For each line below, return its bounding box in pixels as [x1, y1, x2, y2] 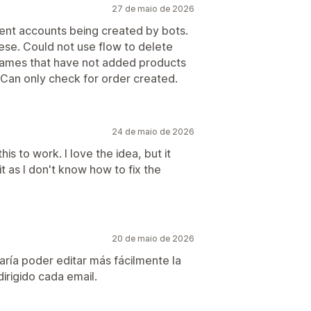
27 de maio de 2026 [112, 3, 194, 14]
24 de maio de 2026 [112, 126, 194, 137]
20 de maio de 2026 [112, 233, 194, 244]
